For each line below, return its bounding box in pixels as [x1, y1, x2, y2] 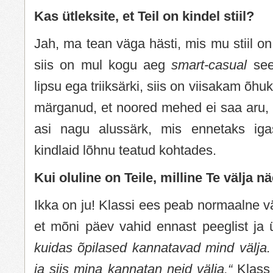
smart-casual [171, 57, 247, 73]
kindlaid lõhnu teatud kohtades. [34, 142, 216, 158]
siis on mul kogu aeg [34, 57, 172, 73]
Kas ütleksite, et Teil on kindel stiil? [34, 8, 254, 24]
